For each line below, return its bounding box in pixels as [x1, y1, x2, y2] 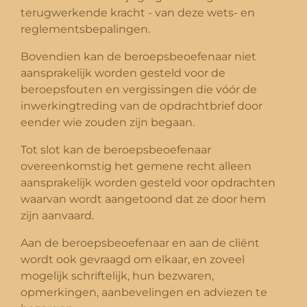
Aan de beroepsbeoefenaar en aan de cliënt [21, 236, 260, 249]
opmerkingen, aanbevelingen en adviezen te [21, 285, 267, 299]
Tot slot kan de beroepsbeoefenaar [21, 143, 211, 156]
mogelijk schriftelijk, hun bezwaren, [21, 269, 214, 282]
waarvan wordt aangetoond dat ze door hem [21, 192, 266, 206]
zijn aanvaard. [21, 208, 94, 222]
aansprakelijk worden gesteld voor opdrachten [21, 175, 275, 189]
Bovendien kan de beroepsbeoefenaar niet [21, 49, 256, 63]
